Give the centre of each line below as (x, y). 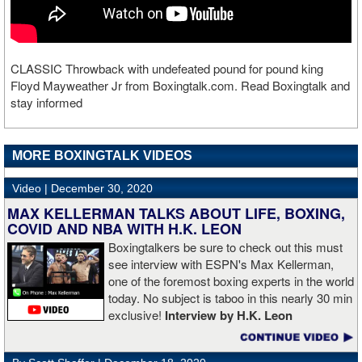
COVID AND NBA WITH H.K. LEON (124, 229)
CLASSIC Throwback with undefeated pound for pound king (167, 69)
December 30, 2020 (102, 189)
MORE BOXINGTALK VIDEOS (102, 156)
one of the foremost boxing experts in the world (231, 281)
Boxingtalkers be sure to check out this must (225, 247)
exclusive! (137, 315)
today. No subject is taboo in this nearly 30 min (230, 298)
